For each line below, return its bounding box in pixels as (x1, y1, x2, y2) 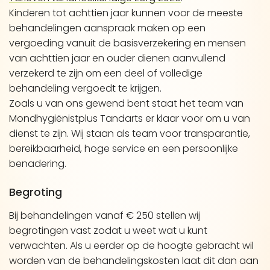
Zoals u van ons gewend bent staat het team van (9, 96, 243, 110)
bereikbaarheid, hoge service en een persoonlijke (9, 142, 238, 155)
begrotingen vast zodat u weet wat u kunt (9, 224, 207, 237)
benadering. (9, 157, 66, 171)
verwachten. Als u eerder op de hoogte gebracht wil (9, 239, 254, 253)
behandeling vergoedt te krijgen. (9, 81, 162, 95)
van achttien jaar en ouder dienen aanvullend (9, 51, 225, 65)
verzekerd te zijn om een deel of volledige (9, 66, 202, 80)
